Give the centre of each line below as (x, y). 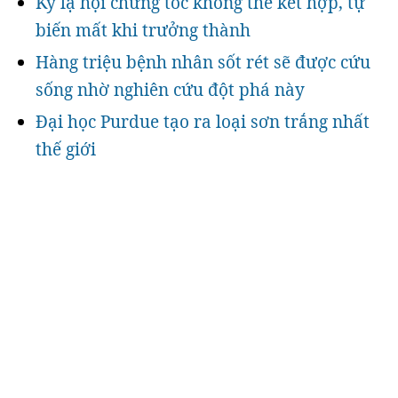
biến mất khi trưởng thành (143, 30)
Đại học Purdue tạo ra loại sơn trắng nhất (203, 122)
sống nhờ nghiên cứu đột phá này (170, 90)
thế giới (66, 149)
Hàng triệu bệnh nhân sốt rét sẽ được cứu (203, 62)
